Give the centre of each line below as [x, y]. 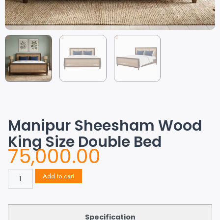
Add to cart [58, 176]
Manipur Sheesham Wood [105, 125]
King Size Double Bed [85, 142]
